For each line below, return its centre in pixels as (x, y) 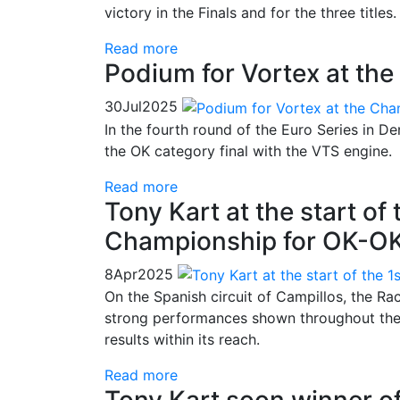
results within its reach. (182, 340)
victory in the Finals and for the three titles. (250, 12)
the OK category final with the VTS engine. (248, 150)
